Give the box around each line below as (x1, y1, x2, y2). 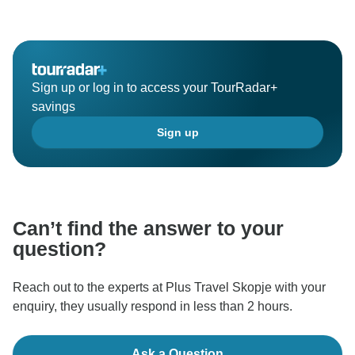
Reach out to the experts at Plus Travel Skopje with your (13, 281, 326, 295)
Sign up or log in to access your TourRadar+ (32, 81, 277, 95)
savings (32, 100, 75, 114)
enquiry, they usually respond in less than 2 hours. (13, 300, 292, 314)
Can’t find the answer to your (13, 217, 284, 240)
